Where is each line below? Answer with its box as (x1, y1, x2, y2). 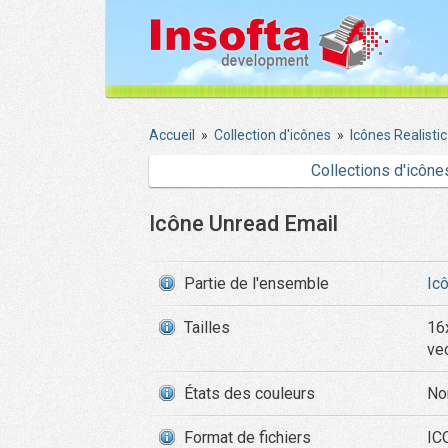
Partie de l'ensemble (184, 274, 329, 293)
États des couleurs (184, 384, 315, 403)
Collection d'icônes (214, 127, 331, 143)
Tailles (184, 318, 230, 337)
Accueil (149, 127, 195, 143)
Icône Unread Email (149, 211, 338, 236)
